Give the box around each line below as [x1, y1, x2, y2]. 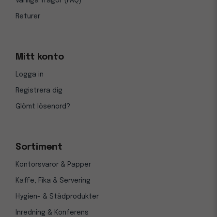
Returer [15, 13, 40, 20]
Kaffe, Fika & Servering [15, 177, 91, 184]
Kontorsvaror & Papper [15, 161, 91, 168]
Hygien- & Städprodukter [15, 193, 99, 200]
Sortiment [15, 143, 62, 152]
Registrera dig [15, 87, 62, 94]
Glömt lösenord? [15, 103, 70, 110]
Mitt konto [15, 53, 64, 62]
